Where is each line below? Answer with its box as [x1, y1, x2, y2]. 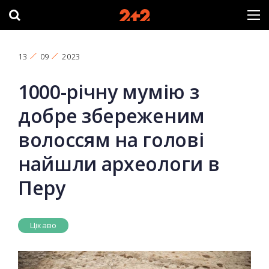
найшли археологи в [18, 151, 220, 177]
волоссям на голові [18, 127, 204, 153]
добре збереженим [18, 103, 205, 128]
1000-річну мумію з [18, 79, 199, 104]
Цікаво [30, 220, 57, 231]
